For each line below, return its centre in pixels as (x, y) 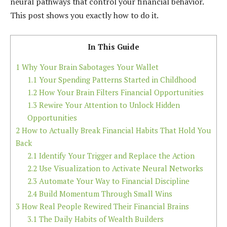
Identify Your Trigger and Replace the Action (116, 155)
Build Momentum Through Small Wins (104, 193)
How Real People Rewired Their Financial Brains (104, 206)
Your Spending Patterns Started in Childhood (116, 79)
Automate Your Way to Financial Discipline (113, 181)
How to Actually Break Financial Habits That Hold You (116, 130)
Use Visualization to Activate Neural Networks (120, 168)
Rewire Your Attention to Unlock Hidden (108, 105)
